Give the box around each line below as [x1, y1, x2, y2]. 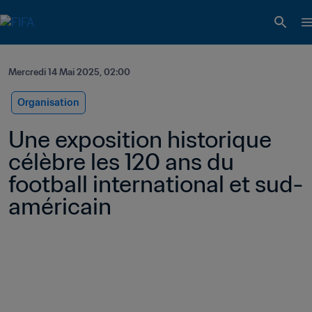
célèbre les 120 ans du [8, 147, 234, 176]
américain [8, 192, 116, 221]
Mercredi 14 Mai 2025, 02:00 [8, 66, 130, 78]
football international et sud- [8, 169, 303, 198]
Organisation [17, 96, 79, 109]
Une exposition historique [8, 125, 272, 154]
